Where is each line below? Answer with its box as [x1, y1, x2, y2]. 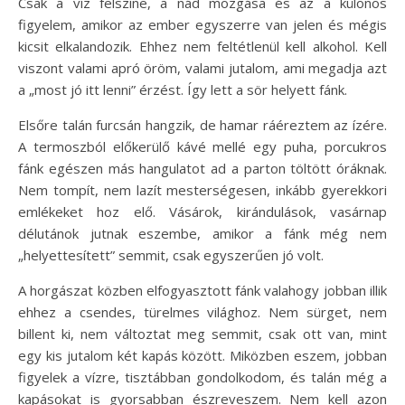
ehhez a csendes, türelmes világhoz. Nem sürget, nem [18, 303, 387, 321]
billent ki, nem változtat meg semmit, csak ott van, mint [18, 325, 387, 343]
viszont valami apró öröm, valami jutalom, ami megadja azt [18, 59, 387, 77]
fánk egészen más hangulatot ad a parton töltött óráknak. [18, 159, 387, 177]
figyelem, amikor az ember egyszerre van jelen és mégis [18, 15, 387, 33]
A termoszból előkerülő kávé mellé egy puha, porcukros [18, 137, 387, 155]
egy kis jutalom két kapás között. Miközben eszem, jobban [18, 346, 387, 364]
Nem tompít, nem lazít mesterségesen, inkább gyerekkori [18, 181, 387, 199]
